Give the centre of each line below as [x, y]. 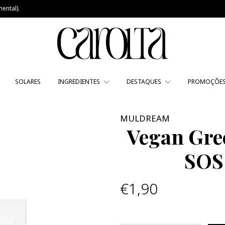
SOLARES [28, 82]
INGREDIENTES [80, 82]
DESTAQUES [145, 82]
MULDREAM [145, 119]
